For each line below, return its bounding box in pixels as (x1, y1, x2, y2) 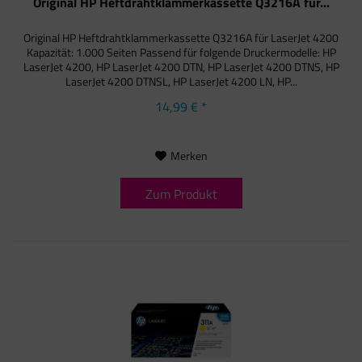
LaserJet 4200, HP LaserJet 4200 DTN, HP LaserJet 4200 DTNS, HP (23, 58, 339, 76)
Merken (170, 147, 208, 165)
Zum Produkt (145, 184, 217, 204)
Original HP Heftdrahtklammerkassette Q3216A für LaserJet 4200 (23, 29, 339, 47)
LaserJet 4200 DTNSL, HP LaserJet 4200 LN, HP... (65, 73, 297, 90)
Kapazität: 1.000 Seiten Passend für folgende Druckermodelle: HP (26, 44, 336, 61)
